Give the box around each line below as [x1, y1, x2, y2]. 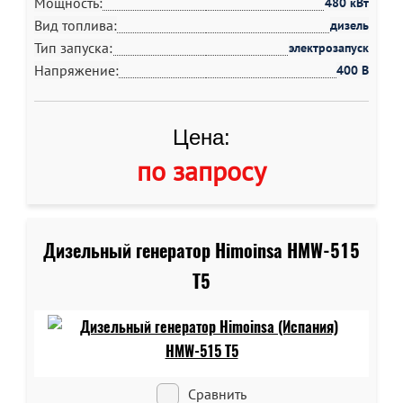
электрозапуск [289, 40, 369, 56]
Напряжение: [34, 61, 119, 79]
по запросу [137, 153, 266, 188]
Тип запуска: [34, 39, 112, 57]
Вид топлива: [34, 16, 117, 34]
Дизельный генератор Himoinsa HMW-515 [43, 238, 360, 263]
